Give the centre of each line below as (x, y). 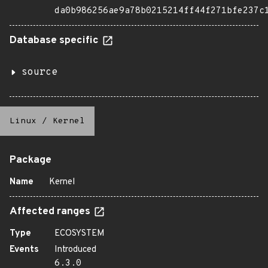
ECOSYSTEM (80, 234)
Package (31, 160)
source (39, 72)
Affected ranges (51, 212)
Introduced (75, 250)
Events (24, 250)
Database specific (55, 41)
